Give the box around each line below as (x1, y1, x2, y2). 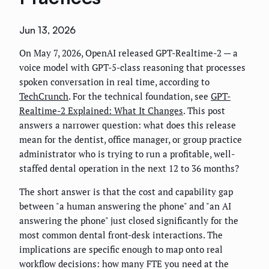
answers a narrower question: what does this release (19, 119, 236, 131)
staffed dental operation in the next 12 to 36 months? (19, 162, 239, 175)
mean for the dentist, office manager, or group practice (19, 133, 242, 146)
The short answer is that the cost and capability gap (19, 186, 233, 198)
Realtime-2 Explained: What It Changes (19, 104, 183, 117)
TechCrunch (19, 90, 68, 103)
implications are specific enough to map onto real (19, 243, 223, 256)
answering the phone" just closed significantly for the (19, 214, 238, 227)
